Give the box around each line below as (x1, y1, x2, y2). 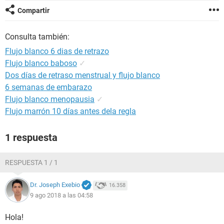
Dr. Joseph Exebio (30, 181, 80, 189)
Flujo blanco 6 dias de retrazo (5, 46, 109, 56)
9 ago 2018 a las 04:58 (30, 191, 93, 199)
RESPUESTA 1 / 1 (5, 158, 58, 166)
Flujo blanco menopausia (5, 94, 94, 104)
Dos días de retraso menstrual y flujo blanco (5, 70, 160, 80)
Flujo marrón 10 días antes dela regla (5, 106, 136, 116)
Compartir (17, 6, 49, 14)
